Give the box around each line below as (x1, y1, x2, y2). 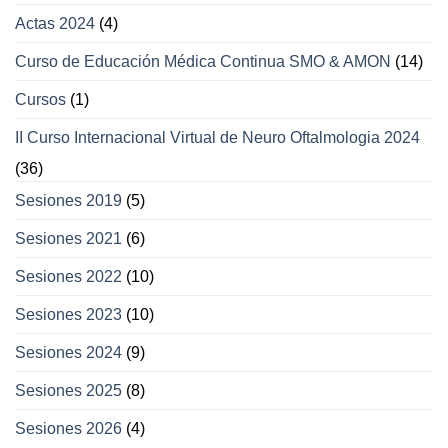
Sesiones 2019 (15, 192, 122, 210)
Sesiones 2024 (15, 344, 122, 362)
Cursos (15, 91, 66, 109)
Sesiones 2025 (15, 382, 122, 400)
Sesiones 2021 (15, 230, 122, 248)
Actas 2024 (15, 15, 95, 33)
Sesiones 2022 (15, 268, 122, 286)
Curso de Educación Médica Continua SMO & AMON (15, 53, 391, 71)
